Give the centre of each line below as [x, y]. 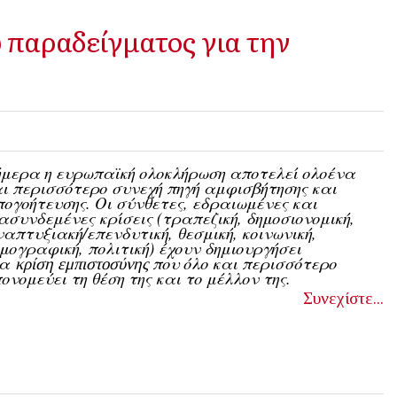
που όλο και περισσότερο [242, 263]
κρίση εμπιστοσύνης [82, 264]
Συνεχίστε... [343, 299]
